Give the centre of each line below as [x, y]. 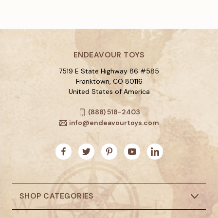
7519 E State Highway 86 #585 [109, 71]
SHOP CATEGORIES [57, 196]
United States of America [109, 92]
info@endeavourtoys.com [114, 123]
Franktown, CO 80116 [109, 82]
